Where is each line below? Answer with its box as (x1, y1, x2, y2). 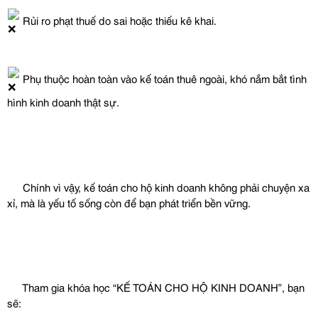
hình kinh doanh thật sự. (7, 94, 119, 109)
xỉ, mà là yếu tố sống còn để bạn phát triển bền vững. (7, 194, 251, 210)
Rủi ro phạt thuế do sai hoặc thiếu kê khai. (20, 11, 216, 28)
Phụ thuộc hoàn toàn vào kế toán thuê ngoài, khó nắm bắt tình (20, 70, 307, 86)
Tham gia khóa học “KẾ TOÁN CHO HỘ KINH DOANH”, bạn (20, 279, 305, 295)
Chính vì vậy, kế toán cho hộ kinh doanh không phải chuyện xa (20, 178, 309, 194)
